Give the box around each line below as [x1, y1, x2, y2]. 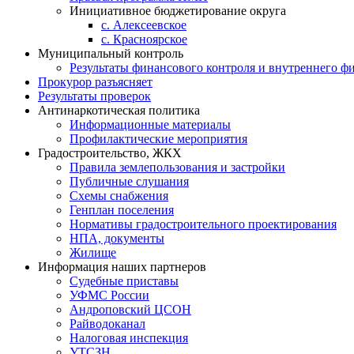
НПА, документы [70, 232, 164, 246]
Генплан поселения [70, 203, 174, 217]
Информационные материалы [70, 118, 231, 132]
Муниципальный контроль [38, 47, 183, 61]
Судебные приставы [70, 274, 179, 288]
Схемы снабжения [70, 189, 168, 203]
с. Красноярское [101, 32, 187, 47]
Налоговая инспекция [70, 331, 188, 345]
